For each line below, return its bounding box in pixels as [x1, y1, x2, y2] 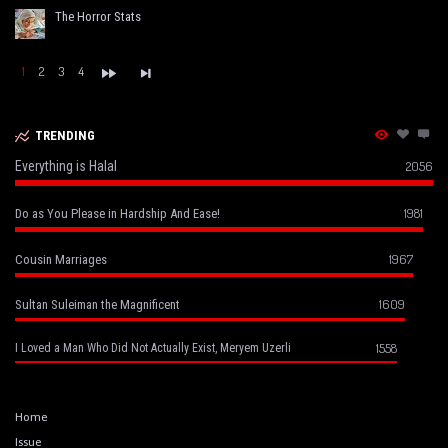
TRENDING [34, 127, 95, 143]
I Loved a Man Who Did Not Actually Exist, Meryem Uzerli [15, 340, 291, 355]
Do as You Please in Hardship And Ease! [15, 205, 220, 221]
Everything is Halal [15, 157, 117, 174]
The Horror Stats [55, 8, 141, 24]
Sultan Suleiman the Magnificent [15, 296, 180, 312]
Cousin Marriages [15, 251, 107, 267]
